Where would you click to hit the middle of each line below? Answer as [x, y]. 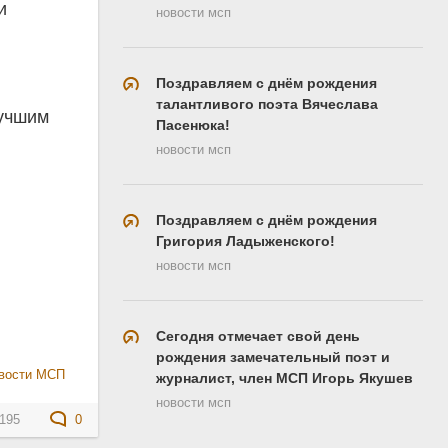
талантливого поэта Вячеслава [267, 103]
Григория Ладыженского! [245, 240]
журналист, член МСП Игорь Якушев [284, 377]
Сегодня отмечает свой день [258, 335]
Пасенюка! [193, 124]
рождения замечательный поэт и [273, 356]
